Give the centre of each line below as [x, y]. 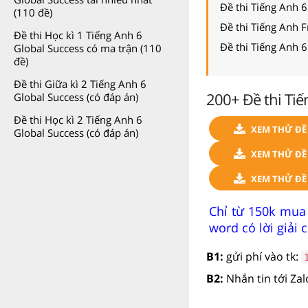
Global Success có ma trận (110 [88, 48]
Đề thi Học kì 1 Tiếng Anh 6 [78, 35]
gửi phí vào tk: [262, 256]
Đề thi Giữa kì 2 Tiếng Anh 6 [80, 84]
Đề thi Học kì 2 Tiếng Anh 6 [78, 120]
